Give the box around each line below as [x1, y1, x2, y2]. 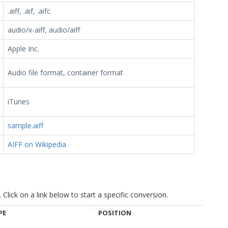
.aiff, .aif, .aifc [8, 6, 50, 16]
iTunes [8, 97, 30, 106]
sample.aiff [8, 121, 43, 130]
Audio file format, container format [8, 68, 123, 77]
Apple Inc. [8, 44, 39, 53]
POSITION [98, 208, 131, 217]
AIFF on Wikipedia [8, 139, 66, 149]
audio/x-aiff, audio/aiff [8, 25, 80, 35]
